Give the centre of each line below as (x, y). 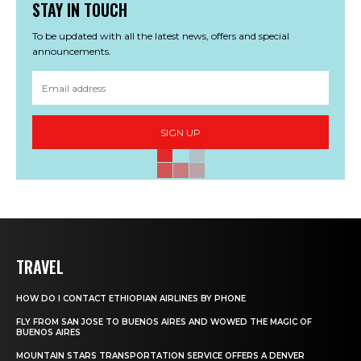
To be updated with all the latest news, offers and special (161, 36)
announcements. (72, 52)
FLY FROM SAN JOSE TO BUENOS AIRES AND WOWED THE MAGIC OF (164, 322)
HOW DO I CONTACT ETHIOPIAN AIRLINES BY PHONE (131, 299)
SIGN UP (180, 132)
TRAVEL (40, 267)
